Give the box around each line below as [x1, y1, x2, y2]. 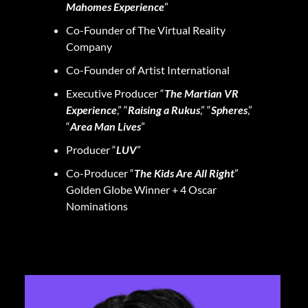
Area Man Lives [70, 119, 141, 133]
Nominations [66, 199, 128, 212]
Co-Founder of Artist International [66, 63, 232, 76]
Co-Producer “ [66, 166, 134, 179]
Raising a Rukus [128, 102, 200, 116]
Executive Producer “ [66, 86, 164, 100]
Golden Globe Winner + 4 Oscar [66, 182, 217, 196]
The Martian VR [164, 86, 239, 100]
